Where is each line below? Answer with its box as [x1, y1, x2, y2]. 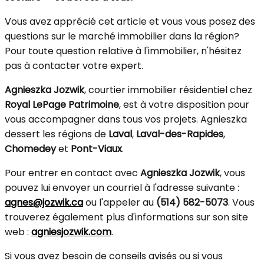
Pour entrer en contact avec [5, 166, 140, 180]
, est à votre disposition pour [119, 98, 249, 111]
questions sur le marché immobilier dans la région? [5, 29, 239, 43]
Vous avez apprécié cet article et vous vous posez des [5, 15, 255, 28]
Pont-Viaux [71, 142, 122, 156]
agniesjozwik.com [31, 225, 111, 239]
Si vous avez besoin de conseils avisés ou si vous [5, 249, 223, 263]
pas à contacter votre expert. [5, 59, 143, 72]
